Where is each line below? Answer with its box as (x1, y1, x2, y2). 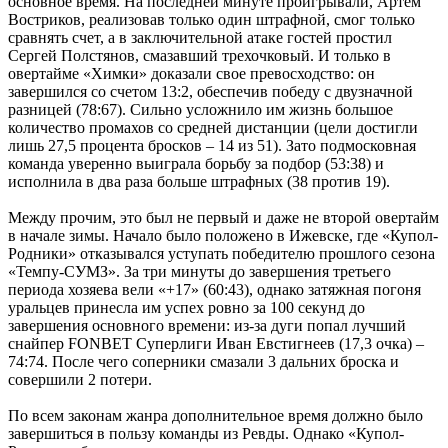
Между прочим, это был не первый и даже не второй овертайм (8, 208, 439, 226)
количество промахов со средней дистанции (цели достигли (8, 118, 418, 136)
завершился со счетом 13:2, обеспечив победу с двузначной (8, 82, 413, 100)
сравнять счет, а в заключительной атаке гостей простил (8, 28, 392, 46)
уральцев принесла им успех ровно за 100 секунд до (8, 298, 365, 316)
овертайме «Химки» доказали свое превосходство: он (8, 64, 375, 82)
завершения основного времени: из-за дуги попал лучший (8, 316, 406, 334)
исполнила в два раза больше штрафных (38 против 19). (8, 172, 390, 190)
